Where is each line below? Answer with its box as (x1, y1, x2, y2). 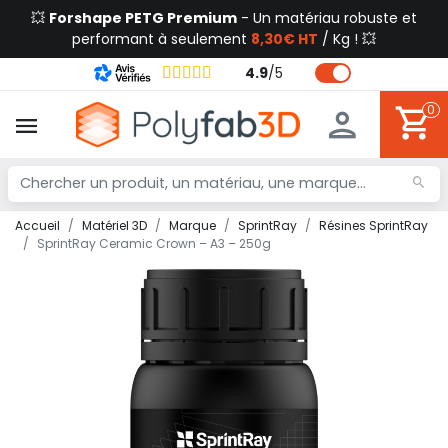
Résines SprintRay (319, 216, 428, 234)
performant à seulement (72, 29, 251, 49)
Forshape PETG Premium (49, 8, 237, 28)
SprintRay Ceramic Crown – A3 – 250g (37, 234, 271, 252)
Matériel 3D (82, 216, 147, 234)
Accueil (15, 216, 60, 234)
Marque (169, 216, 216, 234)
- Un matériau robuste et (237, 8, 417, 28)
